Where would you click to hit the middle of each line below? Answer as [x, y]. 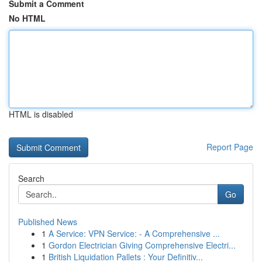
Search [31, 178]
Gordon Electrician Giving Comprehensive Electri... [142, 245]
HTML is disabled [41, 114]
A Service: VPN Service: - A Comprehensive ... [134, 233]
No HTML [27, 18]
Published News [48, 222]
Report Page [230, 147]
